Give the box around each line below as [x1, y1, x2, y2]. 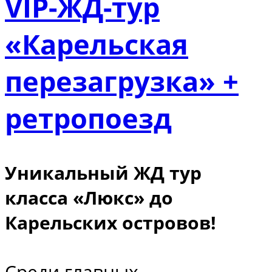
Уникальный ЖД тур [5, 160, 202, 186]
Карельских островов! [5, 210, 216, 236]
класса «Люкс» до [5, 185, 173, 211]
